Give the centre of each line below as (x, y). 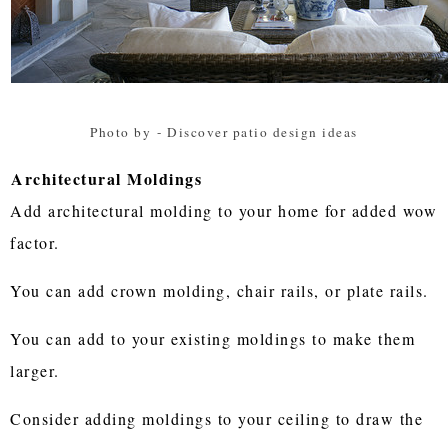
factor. (38, 242)
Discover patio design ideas (262, 131)
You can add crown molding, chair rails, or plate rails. (223, 290)
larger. (38, 370)
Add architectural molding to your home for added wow (224, 210)
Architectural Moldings (107, 178)
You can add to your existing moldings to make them (213, 338)
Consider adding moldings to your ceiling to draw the (217, 418)
